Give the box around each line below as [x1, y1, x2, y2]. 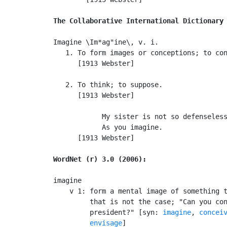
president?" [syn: [53, 208, 163, 216]
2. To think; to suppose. [53, 80, 163, 89]
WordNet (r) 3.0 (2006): [53, 155, 146, 163]
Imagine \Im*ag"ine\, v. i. [53, 37, 159, 46]
